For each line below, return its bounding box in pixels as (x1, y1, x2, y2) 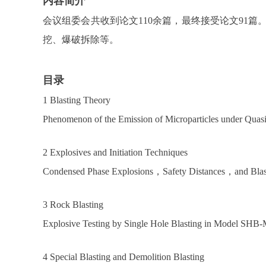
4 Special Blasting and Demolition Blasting (43, 252, 204, 262)
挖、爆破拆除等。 (43, 34, 119, 45)
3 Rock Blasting (43, 199, 103, 210)
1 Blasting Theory (43, 95, 110, 105)
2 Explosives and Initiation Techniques (43, 147, 188, 157)
